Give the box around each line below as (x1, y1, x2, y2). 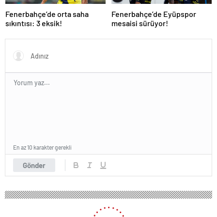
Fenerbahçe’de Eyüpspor (111, 9, 196, 18)
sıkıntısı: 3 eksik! (5, 18, 62, 28)
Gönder (23, 160, 46, 170)
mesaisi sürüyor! (111, 18, 168, 28)
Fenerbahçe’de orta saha (5, 9, 89, 18)
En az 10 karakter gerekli (13, 143, 72, 151)
